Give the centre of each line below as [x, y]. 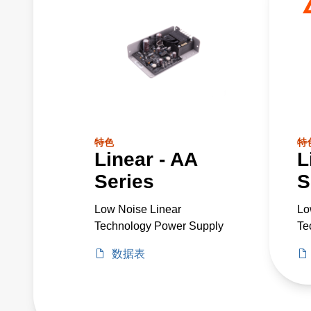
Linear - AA [146, 159]
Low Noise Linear [138, 209]
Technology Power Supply [159, 226]
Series [124, 181]
